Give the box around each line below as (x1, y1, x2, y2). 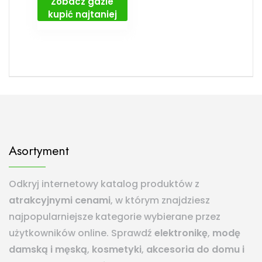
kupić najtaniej (47, 8, 117, 20)
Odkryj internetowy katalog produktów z (9, 177, 199, 191)
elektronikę (154, 226, 208, 240)
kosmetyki (92, 243, 142, 257)
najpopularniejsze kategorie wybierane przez (9, 210, 220, 224)
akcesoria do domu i (146, 243, 244, 257)
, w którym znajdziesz (111, 194, 210, 208)
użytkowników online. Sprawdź (9, 226, 154, 240)
